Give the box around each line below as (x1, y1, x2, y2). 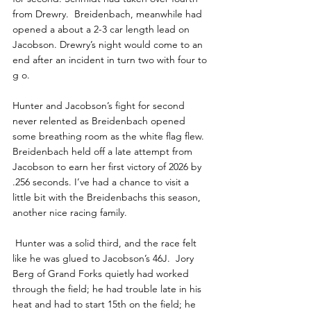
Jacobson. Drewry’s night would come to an (12, 38, 205, 51)
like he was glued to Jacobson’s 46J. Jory (12, 252, 196, 265)
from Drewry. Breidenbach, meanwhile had (12, 8, 205, 21)
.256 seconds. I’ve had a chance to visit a (12, 176, 192, 189)
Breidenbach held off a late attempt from (12, 145, 195, 158)
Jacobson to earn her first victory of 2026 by (12, 160, 204, 174)
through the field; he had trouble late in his (12, 283, 204, 296)
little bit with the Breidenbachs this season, (12, 191, 203, 204)
